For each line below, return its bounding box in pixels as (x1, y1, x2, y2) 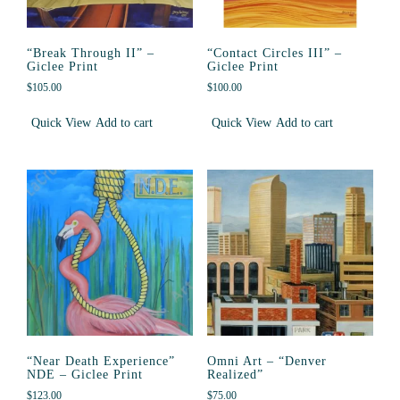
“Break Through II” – (27, 46, 154, 60)
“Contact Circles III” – (206, 46, 342, 60)
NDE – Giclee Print (27, 368, 143, 381)
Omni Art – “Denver (206, 354, 327, 368)
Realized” (206, 368, 263, 381)
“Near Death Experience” (27, 354, 175, 368)
